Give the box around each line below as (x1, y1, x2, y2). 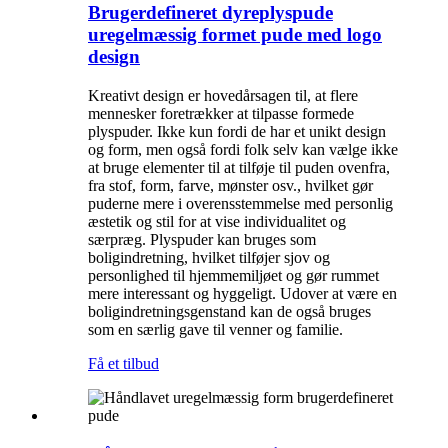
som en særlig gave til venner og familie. (88, 321, 343, 339)
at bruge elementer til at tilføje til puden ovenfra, (88, 159, 390, 177)
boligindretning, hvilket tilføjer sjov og (88, 249, 330, 267)
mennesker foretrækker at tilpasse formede (88, 105, 354, 123)
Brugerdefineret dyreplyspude (88, 2, 333, 24)
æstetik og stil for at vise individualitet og (88, 213, 346, 231)
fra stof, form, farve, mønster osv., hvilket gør (88, 177, 373, 195)
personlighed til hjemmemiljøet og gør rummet (88, 267, 379, 285)
